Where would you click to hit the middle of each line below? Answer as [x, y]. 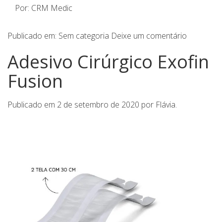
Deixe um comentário [149, 36]
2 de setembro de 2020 [98, 104]
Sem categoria [84, 36]
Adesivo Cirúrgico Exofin [108, 62]
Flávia [166, 104]
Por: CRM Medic [44, 8]
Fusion [35, 81]
